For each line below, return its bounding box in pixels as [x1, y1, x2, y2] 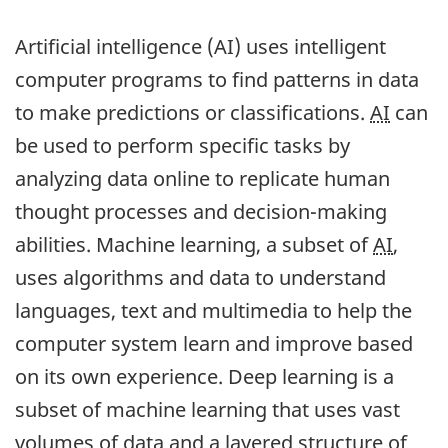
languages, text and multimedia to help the [15, 296, 412, 324]
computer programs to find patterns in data [15, 65, 419, 93]
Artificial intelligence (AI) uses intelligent [15, 32, 386, 60]
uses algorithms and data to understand [15, 263, 386, 291]
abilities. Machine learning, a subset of [15, 230, 373, 258]
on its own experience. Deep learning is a [15, 362, 394, 390]
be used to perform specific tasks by [15, 131, 350, 159]
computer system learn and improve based [15, 329, 413, 357]
